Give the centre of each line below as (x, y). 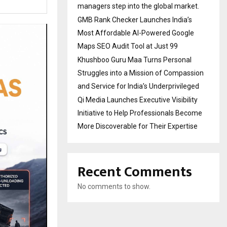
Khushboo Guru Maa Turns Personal (135, 60)
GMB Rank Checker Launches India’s (135, 20)
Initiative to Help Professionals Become (140, 113)
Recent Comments (135, 172)
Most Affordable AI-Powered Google (136, 33)
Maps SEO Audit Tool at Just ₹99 (128, 46)
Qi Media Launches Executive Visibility (138, 100)
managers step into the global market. (138, 6)
